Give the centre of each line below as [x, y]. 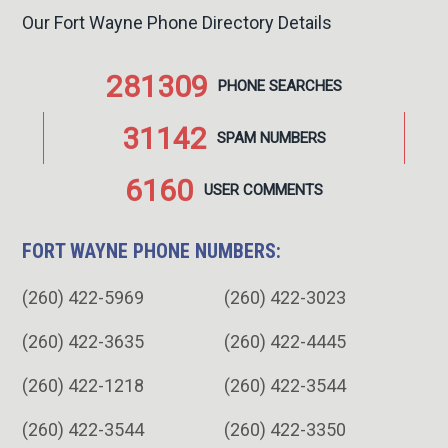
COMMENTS [282, 190]
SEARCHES [306, 86]
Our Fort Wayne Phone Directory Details [177, 23]
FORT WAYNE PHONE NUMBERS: [152, 251]
